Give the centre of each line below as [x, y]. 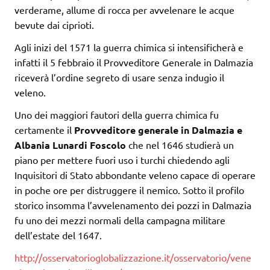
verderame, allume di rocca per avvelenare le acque [124, 10]
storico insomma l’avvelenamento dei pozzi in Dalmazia [133, 205]
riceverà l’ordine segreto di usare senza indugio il [119, 77]
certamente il [44, 130]
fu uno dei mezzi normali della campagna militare [120, 220]
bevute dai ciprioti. [54, 25]
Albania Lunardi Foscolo [71, 145]
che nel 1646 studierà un [181, 145]
